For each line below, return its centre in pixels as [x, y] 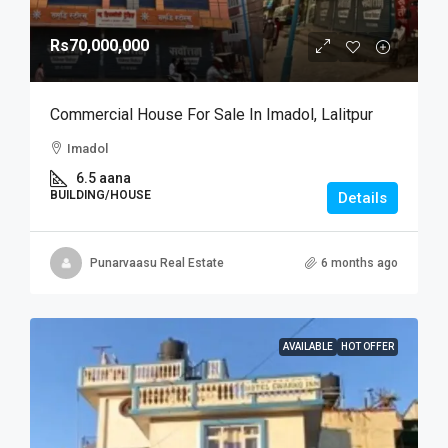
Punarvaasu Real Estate [157, 262]
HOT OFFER [367, 346]
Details [362, 198]
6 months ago [359, 262]
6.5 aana [103, 178]
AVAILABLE [308, 346]
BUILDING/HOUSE [100, 195]
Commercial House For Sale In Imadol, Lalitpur [211, 114]
